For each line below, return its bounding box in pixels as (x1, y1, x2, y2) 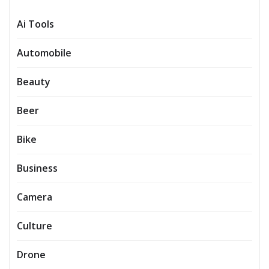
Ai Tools (17, 17, 54, 31)
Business (17, 161, 58, 175)
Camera (17, 190, 52, 204)
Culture (17, 219, 52, 232)
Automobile (17, 46, 71, 59)
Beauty (17, 74, 50, 88)
